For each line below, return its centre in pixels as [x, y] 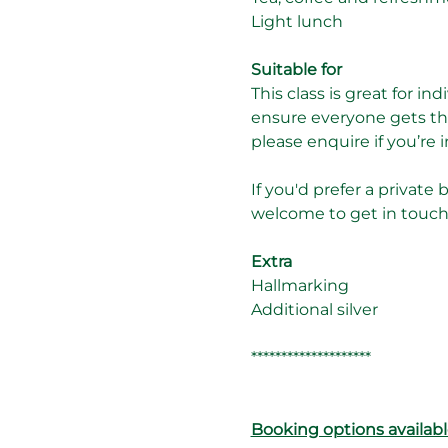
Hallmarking [299, 285]
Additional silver [314, 309]
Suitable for [296, 69]
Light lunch [296, 21]
